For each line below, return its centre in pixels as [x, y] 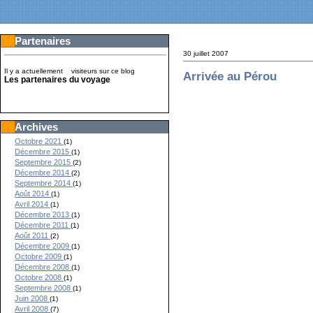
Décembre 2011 [43, 225]
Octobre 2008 [39, 277]
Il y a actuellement [36, 71]
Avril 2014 [33, 204]
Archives [37, 127]
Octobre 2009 [39, 256]
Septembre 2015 [44, 162]
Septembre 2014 [44, 183]
